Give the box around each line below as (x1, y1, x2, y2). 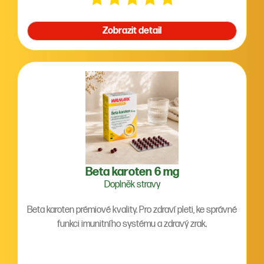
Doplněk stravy (104, 179, 160, 190)
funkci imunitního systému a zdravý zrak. (57, 219, 207, 230)
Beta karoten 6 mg (85, 165, 179, 179)
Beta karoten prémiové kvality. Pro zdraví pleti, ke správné (27, 204, 237, 216)
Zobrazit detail (103, 25, 161, 37)
